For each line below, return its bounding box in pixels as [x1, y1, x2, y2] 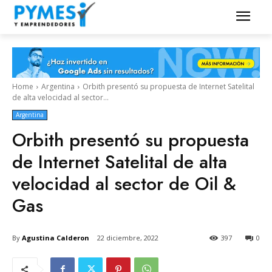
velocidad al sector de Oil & [12, 171, 236, 197]
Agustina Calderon [22, 233, 89, 242]
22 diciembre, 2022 [97, 233, 158, 243]
